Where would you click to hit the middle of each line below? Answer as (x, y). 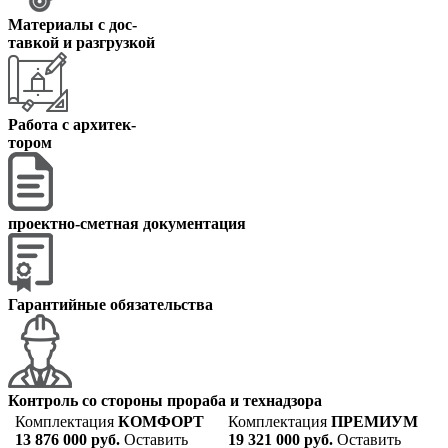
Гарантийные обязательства (110, 304)
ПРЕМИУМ (374, 421)
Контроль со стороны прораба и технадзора (165, 400)
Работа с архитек (69, 124)
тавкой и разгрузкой (81, 42)
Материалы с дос (70, 24)
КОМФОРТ (161, 421)
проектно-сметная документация (127, 223)
